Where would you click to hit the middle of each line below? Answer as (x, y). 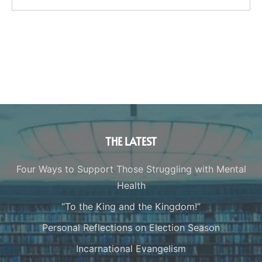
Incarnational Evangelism (131, 248)
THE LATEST (131, 141)
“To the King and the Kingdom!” (131, 206)
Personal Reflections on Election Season (131, 227)
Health (131, 185)
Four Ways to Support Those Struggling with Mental (131, 169)
